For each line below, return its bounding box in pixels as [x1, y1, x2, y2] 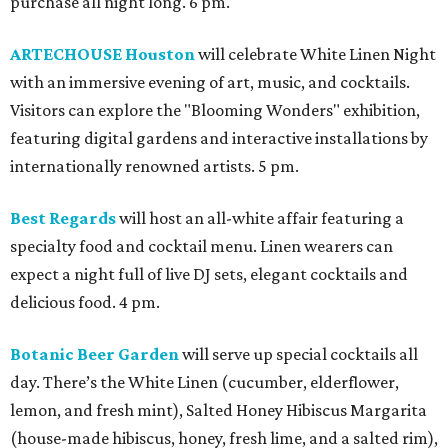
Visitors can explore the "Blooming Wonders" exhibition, [10, 100, 420, 121]
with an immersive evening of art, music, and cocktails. [10, 72, 410, 93]
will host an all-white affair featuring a [116, 208, 404, 229]
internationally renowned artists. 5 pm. [10, 156, 299, 177]
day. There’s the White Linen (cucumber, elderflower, [10, 372, 399, 393]
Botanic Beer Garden [10, 344, 179, 365]
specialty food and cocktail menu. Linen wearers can [10, 236, 393, 257]
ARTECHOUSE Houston [10, 44, 195, 65]
